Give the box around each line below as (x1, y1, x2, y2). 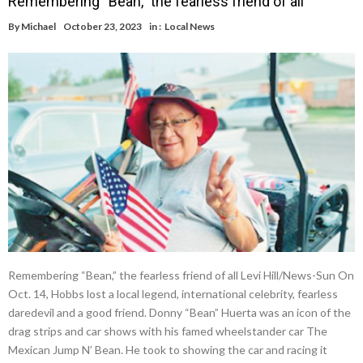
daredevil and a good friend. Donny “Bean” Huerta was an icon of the (8, 305, 351, 319)
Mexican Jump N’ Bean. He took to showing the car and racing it (8, 342, 327, 357)
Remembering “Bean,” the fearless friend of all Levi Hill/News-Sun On (8, 267, 354, 282)
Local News (164, 20, 215, 33)
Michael (21, 20, 56, 33)
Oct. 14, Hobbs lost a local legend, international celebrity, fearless (8, 286, 338, 301)
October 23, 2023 (63, 20, 142, 33)
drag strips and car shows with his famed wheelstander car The (8, 323, 327, 338)
